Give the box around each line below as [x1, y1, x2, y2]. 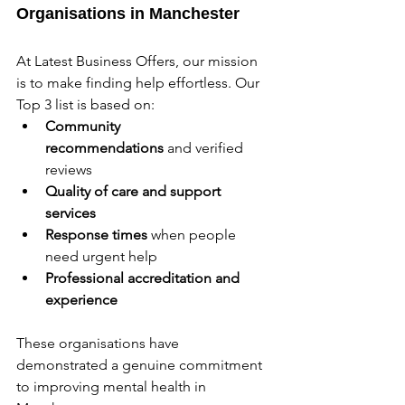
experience [45, 290, 118, 308]
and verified [164, 138, 247, 156]
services [45, 203, 96, 221]
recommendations [45, 138, 164, 156]
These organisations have [16, 334, 183, 352]
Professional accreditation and [45, 268, 243, 287]
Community [45, 117, 124, 135]
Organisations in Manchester [16, 4, 240, 23]
